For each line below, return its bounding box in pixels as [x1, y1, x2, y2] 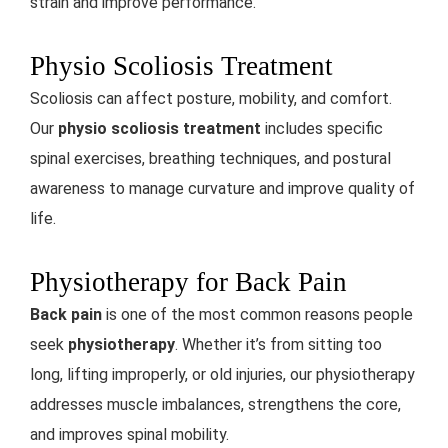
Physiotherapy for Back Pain [30, 266, 347, 297]
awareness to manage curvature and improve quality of [30, 178, 415, 198]
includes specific [261, 118, 383, 138]
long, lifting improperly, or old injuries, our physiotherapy [30, 364, 415, 384]
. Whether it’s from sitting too [175, 334, 382, 354]
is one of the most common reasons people [102, 304, 413, 324]
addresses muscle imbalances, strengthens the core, [30, 394, 401, 414]
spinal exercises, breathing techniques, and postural [30, 148, 391, 168]
